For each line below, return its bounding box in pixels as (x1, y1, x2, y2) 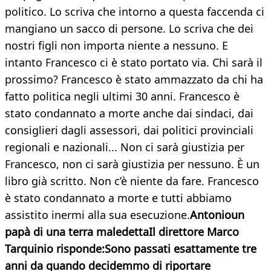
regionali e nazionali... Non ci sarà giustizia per (5, 140, 244, 155)
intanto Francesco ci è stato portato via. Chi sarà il (5, 55, 263, 70)
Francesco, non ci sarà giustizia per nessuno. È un (5, 157, 260, 172)
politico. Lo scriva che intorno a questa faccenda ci (5, 4, 264, 19)
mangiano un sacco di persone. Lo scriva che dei (5, 21, 253, 36)
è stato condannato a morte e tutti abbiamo (5, 191, 232, 206)
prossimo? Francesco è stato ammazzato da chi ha (5, 72, 263, 87)
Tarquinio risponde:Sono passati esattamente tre (5, 241, 256, 256)
